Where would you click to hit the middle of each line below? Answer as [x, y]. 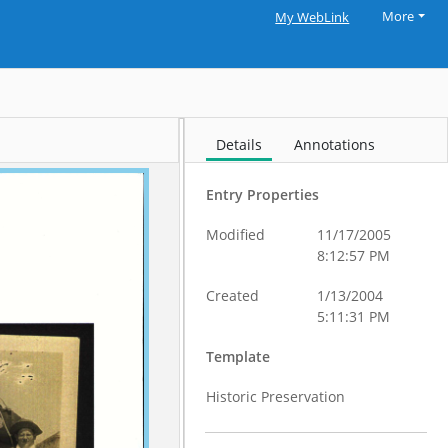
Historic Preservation [276, 396]
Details [239, 144]
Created [233, 295]
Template [238, 356]
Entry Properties [263, 194]
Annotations [335, 144]
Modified [236, 234]
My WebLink [312, 17]
